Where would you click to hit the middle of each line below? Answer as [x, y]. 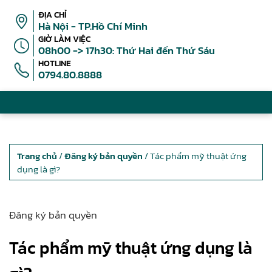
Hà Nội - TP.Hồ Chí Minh [93, 26]
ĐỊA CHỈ [53, 15]
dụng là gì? [39, 169]
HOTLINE [55, 63]
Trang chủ [37, 156]
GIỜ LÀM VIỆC [64, 39]
